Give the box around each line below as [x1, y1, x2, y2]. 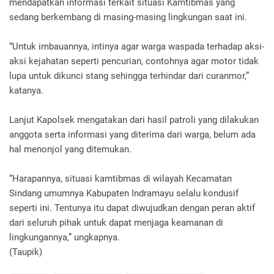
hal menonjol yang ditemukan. [9, 143, 131, 155]
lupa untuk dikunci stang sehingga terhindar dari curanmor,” [9, 70, 249, 81]
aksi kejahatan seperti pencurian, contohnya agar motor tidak [9, 55, 259, 67]
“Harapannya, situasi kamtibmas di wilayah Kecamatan [9, 172, 232, 184]
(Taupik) [9, 246, 42, 257]
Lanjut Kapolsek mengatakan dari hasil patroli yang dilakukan [9, 114, 259, 125]
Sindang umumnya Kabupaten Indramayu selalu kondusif [9, 187, 239, 199]
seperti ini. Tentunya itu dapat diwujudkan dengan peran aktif [9, 202, 255, 213]
